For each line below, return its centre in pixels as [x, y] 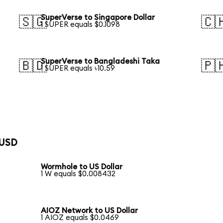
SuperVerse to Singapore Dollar [98, 18]
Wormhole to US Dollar [82, 167]
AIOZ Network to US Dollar [90, 211]
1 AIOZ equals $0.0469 [80, 218]
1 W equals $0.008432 [78, 174]
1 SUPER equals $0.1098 [81, 25]
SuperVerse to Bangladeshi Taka [101, 62]
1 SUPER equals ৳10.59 [78, 69]
